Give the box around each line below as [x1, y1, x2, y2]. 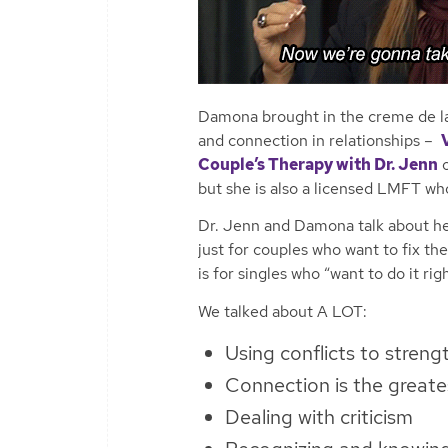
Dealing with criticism [225, 404, 413, 431]
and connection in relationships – [198, 129, 441, 151]
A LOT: [313, 300, 367, 322]
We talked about [198, 300, 313, 322]
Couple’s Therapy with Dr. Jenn [198, 153, 438, 175]
